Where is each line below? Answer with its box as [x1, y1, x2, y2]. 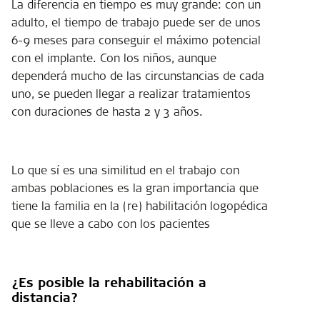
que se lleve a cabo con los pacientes [11, 215, 210, 231]
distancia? [11, 288, 78, 306]
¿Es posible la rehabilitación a [11, 273, 206, 291]
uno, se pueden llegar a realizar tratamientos [11, 85, 251, 101]
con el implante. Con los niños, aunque [11, 49, 216, 66]
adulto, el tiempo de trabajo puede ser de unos [11, 14, 261, 30]
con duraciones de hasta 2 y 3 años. [11, 103, 203, 119]
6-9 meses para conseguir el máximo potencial [11, 31, 261, 48]
